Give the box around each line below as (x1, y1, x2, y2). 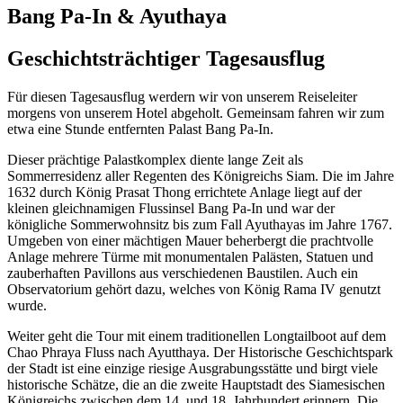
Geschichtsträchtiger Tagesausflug (7, 46, 325, 70)
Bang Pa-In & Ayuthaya (7, 4, 227, 28)
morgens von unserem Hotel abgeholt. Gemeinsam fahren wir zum (7, 104, 384, 121)
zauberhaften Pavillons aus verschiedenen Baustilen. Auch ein (7, 264, 358, 281)
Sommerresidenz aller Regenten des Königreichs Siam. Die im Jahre (7, 167, 394, 184)
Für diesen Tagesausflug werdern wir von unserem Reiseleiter (7, 88, 357, 104)
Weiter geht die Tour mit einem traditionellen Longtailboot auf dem (7, 327, 386, 344)
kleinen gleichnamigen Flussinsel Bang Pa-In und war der (7, 200, 335, 216)
